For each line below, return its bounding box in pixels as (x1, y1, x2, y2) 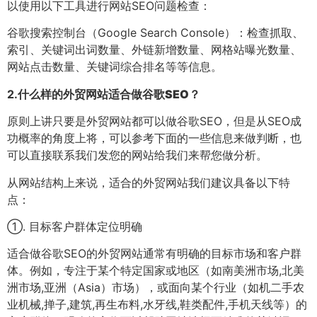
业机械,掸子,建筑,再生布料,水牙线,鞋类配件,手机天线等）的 (7, 297, 307, 312)
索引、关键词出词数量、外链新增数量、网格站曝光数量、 (7, 42, 301, 57)
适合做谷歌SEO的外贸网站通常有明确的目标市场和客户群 (7, 246, 301, 261)
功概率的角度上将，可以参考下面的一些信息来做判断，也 (7, 131, 301, 146)
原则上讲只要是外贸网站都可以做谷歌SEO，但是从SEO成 (7, 114, 301, 129)
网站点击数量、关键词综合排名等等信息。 (7, 59, 222, 74)
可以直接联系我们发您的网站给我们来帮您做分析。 (7, 148, 267, 163)
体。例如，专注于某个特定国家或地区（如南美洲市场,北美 (7, 263, 304, 278)
